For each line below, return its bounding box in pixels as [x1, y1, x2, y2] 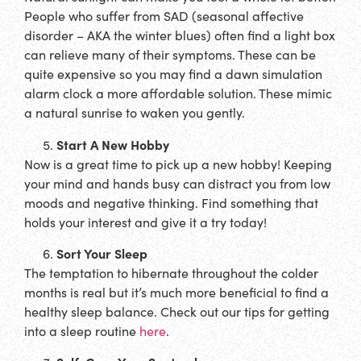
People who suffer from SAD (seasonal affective [24, 7, 304, 25]
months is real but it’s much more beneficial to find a [24, 284, 329, 301]
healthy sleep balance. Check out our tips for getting [24, 303, 330, 321]
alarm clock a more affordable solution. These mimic [24, 85, 332, 102]
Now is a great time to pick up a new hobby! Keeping [24, 155, 332, 172]
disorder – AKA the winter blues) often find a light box [24, 27, 335, 44]
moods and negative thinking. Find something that [24, 193, 318, 211]
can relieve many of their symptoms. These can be [24, 46, 316, 64]
